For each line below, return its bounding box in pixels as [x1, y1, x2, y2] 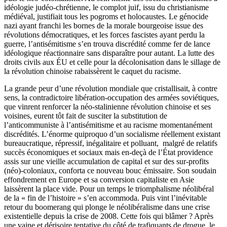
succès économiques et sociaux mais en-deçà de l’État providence [4, 147, 213, 157]
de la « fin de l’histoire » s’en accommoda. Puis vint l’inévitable [4, 193, 207, 202]
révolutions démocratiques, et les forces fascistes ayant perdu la [4, 30, 205, 39]
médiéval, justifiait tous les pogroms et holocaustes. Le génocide [4, 12, 208, 21]
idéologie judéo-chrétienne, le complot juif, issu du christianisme [4, 3, 209, 12]
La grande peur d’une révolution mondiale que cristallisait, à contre [4, 84, 217, 93]
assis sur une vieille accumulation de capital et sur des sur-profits [4, 157, 209, 166]
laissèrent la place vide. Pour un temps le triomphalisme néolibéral [4, 184, 214, 193]
